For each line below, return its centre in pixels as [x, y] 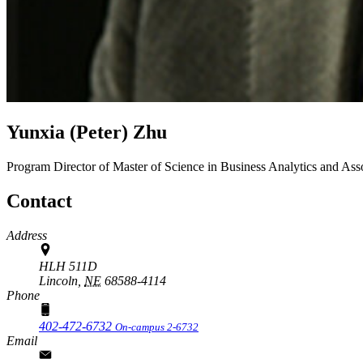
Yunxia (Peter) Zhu [87, 132]
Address [27, 235]
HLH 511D [68, 266]
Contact [39, 201]
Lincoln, [60, 280]
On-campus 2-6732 [157, 327]
